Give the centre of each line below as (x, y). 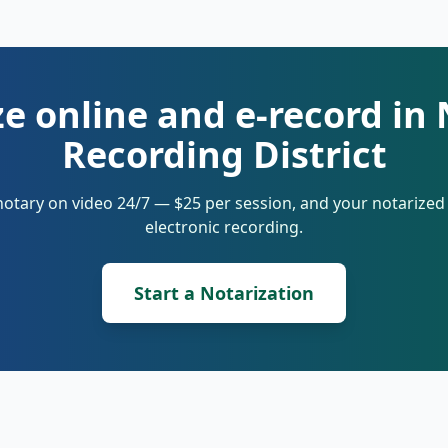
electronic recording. (224, 227)
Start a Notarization (224, 293)
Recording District (224, 154)
